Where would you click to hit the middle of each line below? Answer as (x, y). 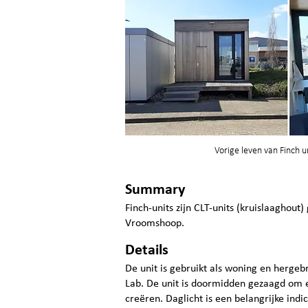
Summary (155, 190)
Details (147, 251)
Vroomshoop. (155, 223)
